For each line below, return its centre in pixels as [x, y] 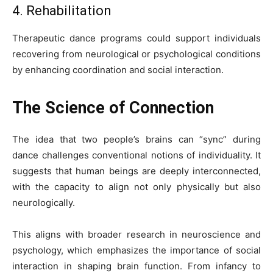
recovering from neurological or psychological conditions [136, 54]
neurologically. [44, 203]
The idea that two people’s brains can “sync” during [136, 139]
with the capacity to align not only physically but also [136, 187]
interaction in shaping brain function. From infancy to [136, 266]
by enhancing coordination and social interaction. [118, 70]
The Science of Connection [113, 108]
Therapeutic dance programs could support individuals [136, 38]
